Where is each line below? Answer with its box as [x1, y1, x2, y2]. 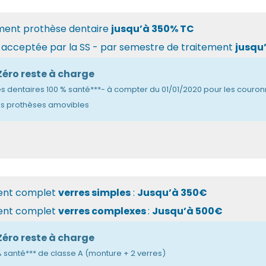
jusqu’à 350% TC [110, 21, 194, 36]
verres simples [58, 185, 131, 199]
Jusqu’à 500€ [151, 204, 223, 218]
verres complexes [58, 204, 148, 218]
